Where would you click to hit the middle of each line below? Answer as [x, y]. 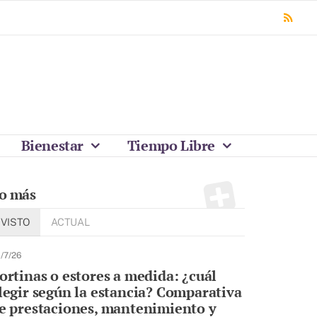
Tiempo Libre [173, 145]
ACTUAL [70, 222]
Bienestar [54, 145]
